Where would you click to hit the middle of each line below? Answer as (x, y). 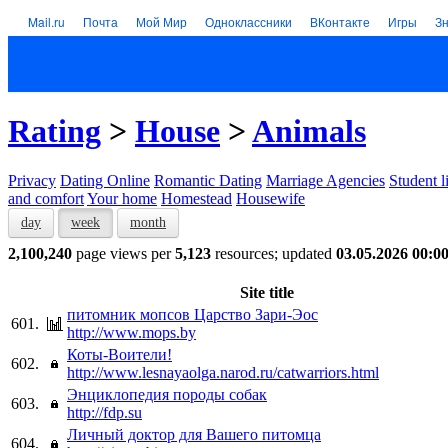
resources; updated (273, 253)
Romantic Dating (208, 180)
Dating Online (105, 180)
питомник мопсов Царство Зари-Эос (192, 314)
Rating (54, 131)
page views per (123, 253)
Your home (122, 198)
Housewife (270, 198)
